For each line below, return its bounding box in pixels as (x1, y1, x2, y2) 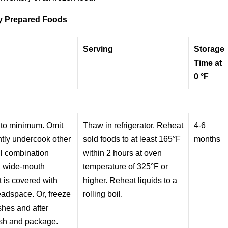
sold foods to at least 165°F (83, 134, 181, 144)
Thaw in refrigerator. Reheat (83, 121, 184, 130)
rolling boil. (83, 189, 123, 198)
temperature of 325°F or (83, 162, 168, 171)
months (194, 134, 221, 144)
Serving (83, 44, 113, 53)
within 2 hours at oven (83, 148, 162, 157)
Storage (194, 44, 225, 53)
